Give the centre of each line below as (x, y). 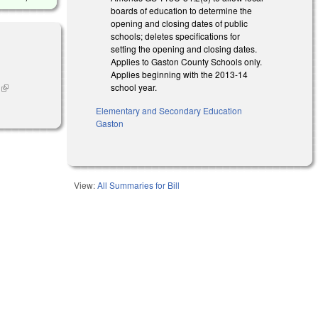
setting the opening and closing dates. (184, 48)
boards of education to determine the (182, 10)
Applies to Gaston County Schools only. (187, 61)
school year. (134, 87)
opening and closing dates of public (180, 23)
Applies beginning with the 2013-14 (180, 74)
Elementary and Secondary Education (169, 110)
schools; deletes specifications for (176, 35)
